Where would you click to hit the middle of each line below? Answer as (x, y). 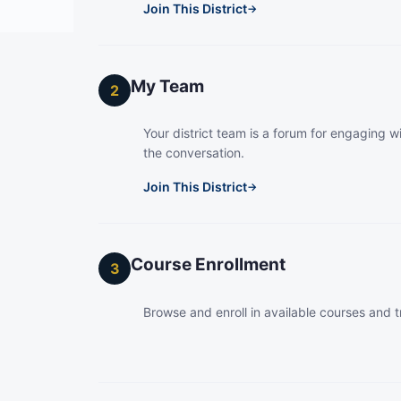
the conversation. (194, 153)
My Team (167, 86)
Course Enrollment (208, 264)
